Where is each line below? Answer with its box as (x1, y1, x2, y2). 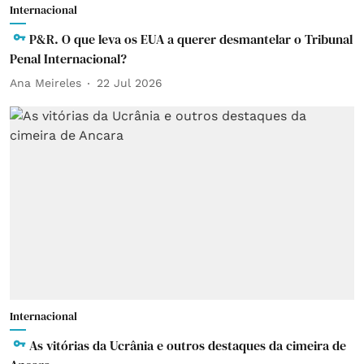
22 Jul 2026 (97, 76, 162, 89)
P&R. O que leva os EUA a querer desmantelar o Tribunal (29, 29, 353, 48)
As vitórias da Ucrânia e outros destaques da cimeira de (29, 336, 346, 354)
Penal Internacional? (10, 49, 127, 67)
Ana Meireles (10, 76, 81, 89)
